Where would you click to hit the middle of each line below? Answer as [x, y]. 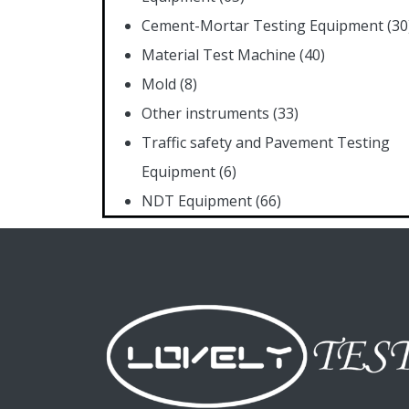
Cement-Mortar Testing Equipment [262, 25]
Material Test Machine [219, 54]
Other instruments [205, 113]
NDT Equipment [197, 200]
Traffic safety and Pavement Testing [266, 142]
